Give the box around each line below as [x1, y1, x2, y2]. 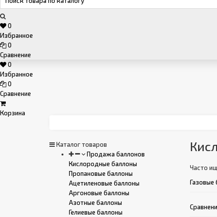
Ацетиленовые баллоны [69, 179, 139, 187]
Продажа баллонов [85, 150, 145, 158]
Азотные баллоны [69, 199, 122, 206]
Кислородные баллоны [69, 160, 137, 168]
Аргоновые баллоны [69, 189, 129, 197]
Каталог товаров [55, 140, 107, 148]
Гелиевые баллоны [69, 208, 123, 216]
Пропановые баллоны [69, 170, 133, 177]
